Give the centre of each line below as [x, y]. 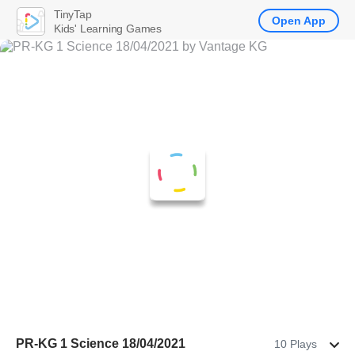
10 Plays [296, 344]
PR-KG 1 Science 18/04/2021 [101, 344]
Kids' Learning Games [108, 28]
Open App [299, 21]
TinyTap [73, 14]
